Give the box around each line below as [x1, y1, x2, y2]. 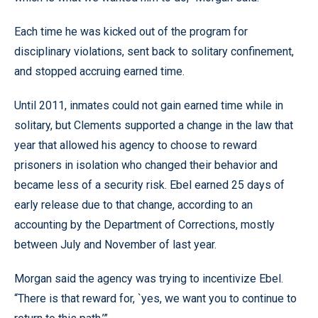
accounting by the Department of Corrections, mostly [14, 217, 275, 231]
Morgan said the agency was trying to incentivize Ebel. [14, 271, 283, 285]
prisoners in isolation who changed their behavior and [14, 158, 278, 172]
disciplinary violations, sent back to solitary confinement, [14, 44, 294, 58]
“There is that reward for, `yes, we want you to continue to [14, 291, 297, 305]
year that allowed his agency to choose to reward [14, 138, 257, 152]
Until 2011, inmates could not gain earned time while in [14, 98, 283, 112]
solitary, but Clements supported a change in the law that [14, 118, 293, 132]
